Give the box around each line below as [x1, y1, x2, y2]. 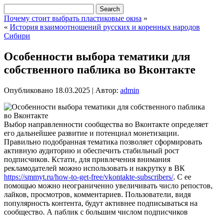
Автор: [95, 86, 118, 94]
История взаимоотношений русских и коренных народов [10, 23, 200, 31]
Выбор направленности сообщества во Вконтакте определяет [4, 120, 208, 128]
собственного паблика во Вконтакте [4, 63, 196, 76]
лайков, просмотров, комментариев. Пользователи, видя [4, 190, 191, 199]
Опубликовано [4, 86, 53, 94]
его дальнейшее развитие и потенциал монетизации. [4, 128, 179, 137]
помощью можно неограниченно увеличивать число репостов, [4, 181, 213, 190]
